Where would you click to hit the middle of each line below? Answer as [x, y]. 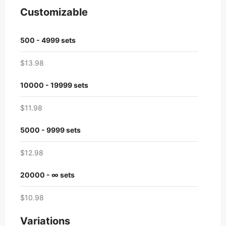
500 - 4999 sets [48, 40]
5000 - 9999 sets [50, 130]
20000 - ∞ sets [47, 175]
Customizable [54, 12]
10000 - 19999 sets [54, 85]
